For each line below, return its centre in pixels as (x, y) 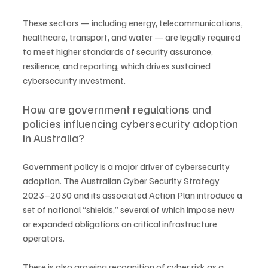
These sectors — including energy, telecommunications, (134, 23)
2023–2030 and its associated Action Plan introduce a (133, 195)
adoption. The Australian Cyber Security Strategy (122, 181)
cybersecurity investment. (74, 80)
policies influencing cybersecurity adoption (132, 124)
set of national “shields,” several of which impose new (130, 210)
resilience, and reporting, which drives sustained (118, 66)
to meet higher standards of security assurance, (119, 52)
